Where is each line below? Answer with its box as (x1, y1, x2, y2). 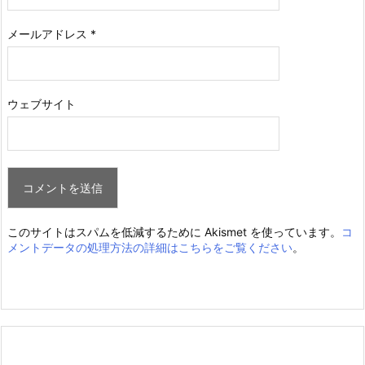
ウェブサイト (7, 96, 76, 111)
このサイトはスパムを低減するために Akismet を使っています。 (7, 224, 341, 239)
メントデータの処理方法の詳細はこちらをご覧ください (7, 240, 292, 254)
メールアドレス (7, 26, 90, 41)
